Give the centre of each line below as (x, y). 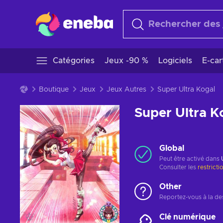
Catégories (74, 61)
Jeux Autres (126, 90)
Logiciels (175, 61)
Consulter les (178, 167)
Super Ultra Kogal (186, 90)
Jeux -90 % (126, 61)
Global (172, 148)
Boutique (54, 90)
